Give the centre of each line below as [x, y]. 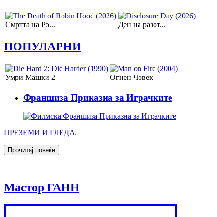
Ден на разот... [142, 24]
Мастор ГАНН [42, 188]
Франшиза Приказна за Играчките [98, 97]
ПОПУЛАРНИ [43, 46]
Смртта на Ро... [30, 24]
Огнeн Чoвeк [132, 77]
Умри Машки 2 [30, 77]
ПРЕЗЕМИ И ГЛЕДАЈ [41, 133]
